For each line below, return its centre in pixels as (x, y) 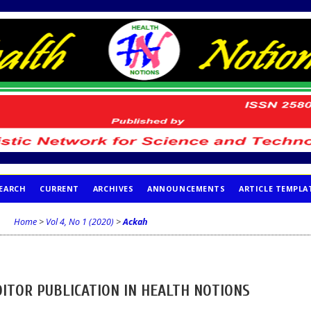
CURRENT (59, 188)
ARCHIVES (113, 188)
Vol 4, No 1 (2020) (80, 221)
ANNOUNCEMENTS (186, 188)
